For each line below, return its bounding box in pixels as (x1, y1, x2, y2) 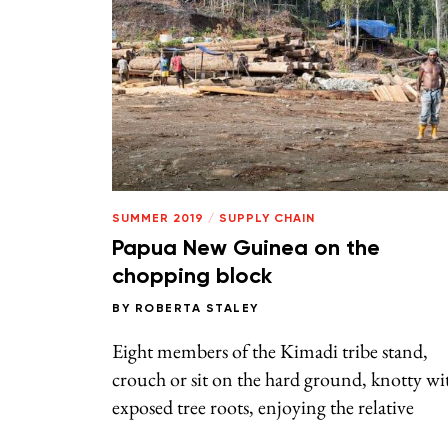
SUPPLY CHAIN (219, 212, 315, 225)
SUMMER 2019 (112, 212, 204, 225)
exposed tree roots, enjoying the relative (112, 393, 414, 420)
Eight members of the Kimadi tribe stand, (112, 337, 428, 364)
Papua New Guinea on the (112, 238, 380, 261)
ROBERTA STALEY (134, 302, 259, 315)
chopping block (112, 266, 272, 289)
